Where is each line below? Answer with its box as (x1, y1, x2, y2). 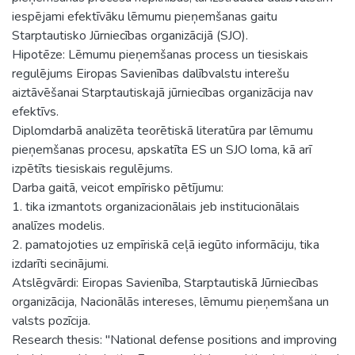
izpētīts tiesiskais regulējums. (12, 159, 173, 177)
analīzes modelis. (12, 216, 105, 235)
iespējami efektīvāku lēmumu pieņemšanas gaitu (12, 7, 277, 25)
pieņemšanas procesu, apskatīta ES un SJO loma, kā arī (12, 140, 311, 158)
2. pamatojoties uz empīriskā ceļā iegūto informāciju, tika (12, 235, 319, 254)
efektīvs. (12, 102, 59, 120)
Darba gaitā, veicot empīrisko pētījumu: (12, 178, 223, 197)
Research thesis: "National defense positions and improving (12, 330, 337, 349)
